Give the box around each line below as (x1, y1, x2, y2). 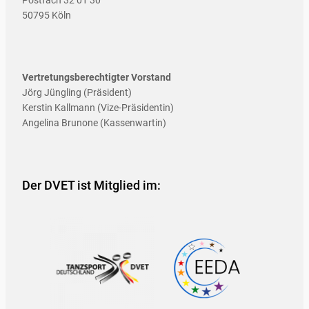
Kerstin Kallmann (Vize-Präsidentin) (22, 101, 174, 113)
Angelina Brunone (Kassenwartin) (22, 117, 166, 128)
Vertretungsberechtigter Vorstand (22, 71, 171, 83)
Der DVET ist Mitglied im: (22, 178, 161, 192)
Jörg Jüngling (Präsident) (22, 86, 132, 98)
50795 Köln (22, 9, 71, 21)
